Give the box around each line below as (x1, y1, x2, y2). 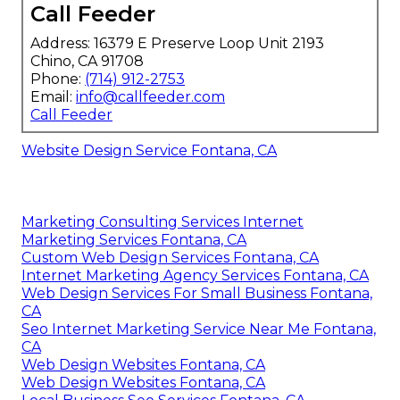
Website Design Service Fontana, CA (21, 142, 277, 160)
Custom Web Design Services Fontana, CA (21, 249, 319, 267)
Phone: (30, 71, 85, 88)
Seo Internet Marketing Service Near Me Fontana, (21, 321, 376, 338)
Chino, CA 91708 (30, 53, 144, 71)
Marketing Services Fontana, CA (21, 231, 246, 249)
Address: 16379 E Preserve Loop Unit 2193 (30, 35, 324, 53)
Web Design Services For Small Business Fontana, (21, 285, 372, 303)
